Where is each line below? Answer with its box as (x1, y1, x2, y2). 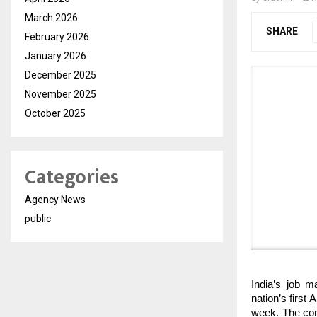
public (25, 213, 51, 225)
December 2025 (25, 69, 96, 81)
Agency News (25, 194, 86, 206)
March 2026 (25, 12, 78, 24)
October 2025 (25, 108, 86, 120)
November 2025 (25, 88, 96, 100)
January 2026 (25, 50, 86, 62)
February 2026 (25, 31, 89, 43)
